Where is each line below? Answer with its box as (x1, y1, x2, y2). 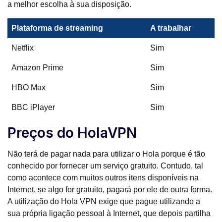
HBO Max (11, 83, 46, 92)
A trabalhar (150, 24, 191, 33)
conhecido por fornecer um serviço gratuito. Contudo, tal (7, 162, 203, 170)
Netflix (11, 44, 34, 53)
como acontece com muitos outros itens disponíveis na (7, 173, 199, 182)
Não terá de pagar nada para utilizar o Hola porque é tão (7, 150, 205, 159)
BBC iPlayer (11, 103, 55, 112)
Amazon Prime (11, 63, 63, 72)
